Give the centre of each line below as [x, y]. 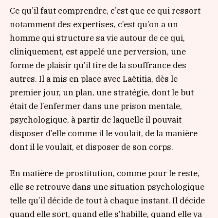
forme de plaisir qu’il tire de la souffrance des [98, 65]
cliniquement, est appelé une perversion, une [98, 51]
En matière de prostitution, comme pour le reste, [105, 173]
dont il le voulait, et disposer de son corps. [91, 147]
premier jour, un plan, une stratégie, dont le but [102, 92]
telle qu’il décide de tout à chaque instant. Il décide [107, 200]
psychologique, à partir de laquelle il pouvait [96, 119]
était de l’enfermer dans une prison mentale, [96, 106]
